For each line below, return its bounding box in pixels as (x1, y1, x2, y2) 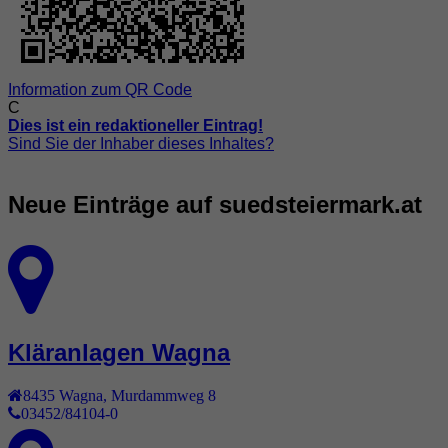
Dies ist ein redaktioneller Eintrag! (8, 117, 263, 135)
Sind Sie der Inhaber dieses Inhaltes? (8, 135, 274, 153)
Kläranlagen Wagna (8, 339, 230, 367)
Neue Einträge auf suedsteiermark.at (8, 191, 422, 219)
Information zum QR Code (8, 81, 192, 99)
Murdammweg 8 (111, 387, 216, 404)
